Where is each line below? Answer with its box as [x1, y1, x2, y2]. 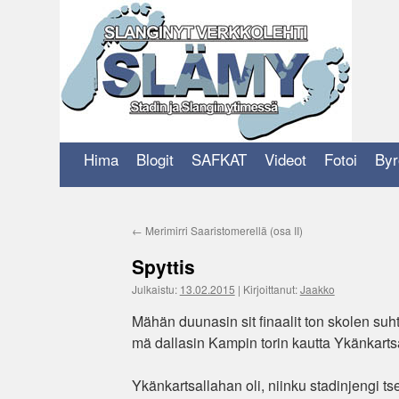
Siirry [59, 115, 85, 130]
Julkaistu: [131, 281, 177, 297]
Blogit [136, 148, 175, 170]
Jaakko [299, 281, 335, 297]
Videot [265, 148, 307, 170]
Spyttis [131, 253, 195, 280]
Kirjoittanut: [242, 281, 297, 297]
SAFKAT [191, 148, 248, 170]
